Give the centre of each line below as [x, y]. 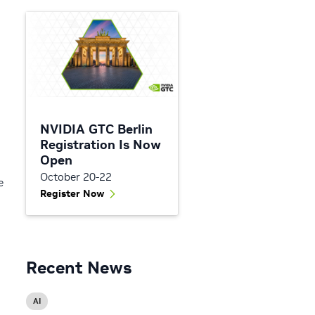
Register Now [72, 194]
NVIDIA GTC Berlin [96, 129]
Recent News [79, 268]
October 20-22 [76, 177]
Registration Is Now [101, 145]
